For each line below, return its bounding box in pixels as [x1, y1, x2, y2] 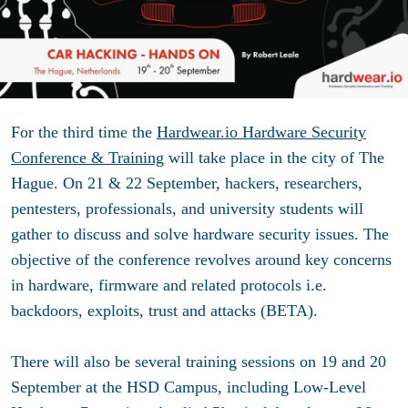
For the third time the [11, 122, 157, 141]
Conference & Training [11, 148, 164, 167]
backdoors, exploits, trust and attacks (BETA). [11, 301, 318, 320]
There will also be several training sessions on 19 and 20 [11, 352, 386, 371]
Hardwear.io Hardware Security [157, 122, 366, 141]
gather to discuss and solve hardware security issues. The [11, 224, 389, 243]
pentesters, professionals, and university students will [11, 199, 363, 218]
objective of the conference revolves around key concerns [11, 250, 392, 269]
